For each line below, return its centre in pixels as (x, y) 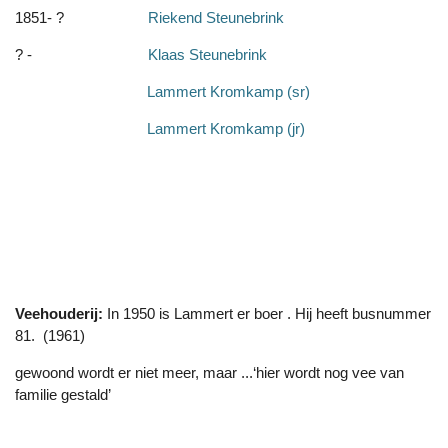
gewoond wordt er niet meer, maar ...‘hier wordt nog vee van (209, 373)
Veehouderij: (61, 314)
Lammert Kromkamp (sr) (162, 92)
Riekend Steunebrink (216, 18)
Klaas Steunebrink (157, 55)
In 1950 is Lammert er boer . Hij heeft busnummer (269, 314)
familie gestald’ (65, 395)
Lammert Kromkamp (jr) (160, 129)
